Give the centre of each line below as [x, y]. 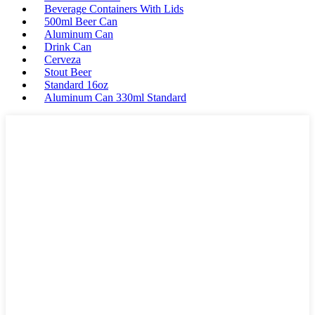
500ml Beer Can [81, 21]
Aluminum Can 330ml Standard [115, 97]
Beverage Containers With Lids [114, 9]
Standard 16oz [76, 85]
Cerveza [63, 59]
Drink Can [68, 47]
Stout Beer [68, 72]
